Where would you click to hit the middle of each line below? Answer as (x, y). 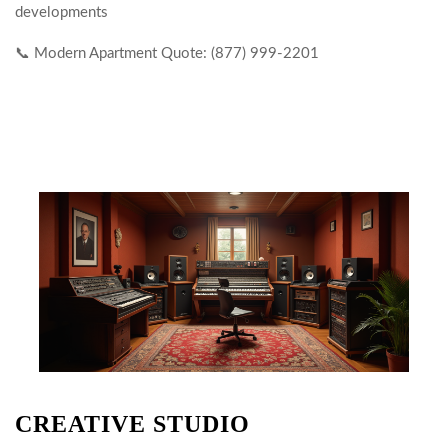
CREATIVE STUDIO (132, 424)
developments (63, 12)
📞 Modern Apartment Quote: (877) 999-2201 (167, 53)
